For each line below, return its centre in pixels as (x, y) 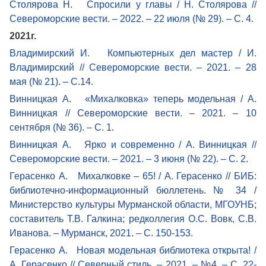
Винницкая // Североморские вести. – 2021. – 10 (133, 113)
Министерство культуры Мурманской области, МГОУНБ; (133, 204)
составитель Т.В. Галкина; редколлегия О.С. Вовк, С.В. (133, 218)
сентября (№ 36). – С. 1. (62, 127)
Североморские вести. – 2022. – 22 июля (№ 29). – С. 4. (132, 18)
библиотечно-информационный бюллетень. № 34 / (133, 190)
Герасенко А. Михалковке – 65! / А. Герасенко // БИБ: (133, 176)
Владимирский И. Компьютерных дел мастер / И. (133, 53)
